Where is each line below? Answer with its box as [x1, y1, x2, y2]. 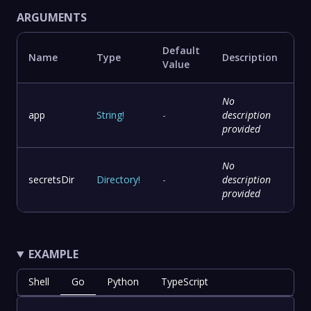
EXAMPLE [28, 246, 78, 262]
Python [107, 275, 139, 289]
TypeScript [161, 275, 208, 289]
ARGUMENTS [17, 10, 87, 26]
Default [162, 44, 200, 58]
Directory [96, 173, 138, 187]
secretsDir [28, 173, 74, 187]
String [96, 108, 122, 122]
